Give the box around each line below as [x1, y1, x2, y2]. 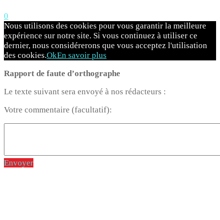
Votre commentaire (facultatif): [4, 105, 112, 114]
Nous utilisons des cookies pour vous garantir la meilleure [4, 21, 206, 30]
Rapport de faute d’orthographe [4, 68, 120, 78]
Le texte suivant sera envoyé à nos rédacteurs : [4, 86, 166, 96]
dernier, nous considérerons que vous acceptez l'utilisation [4, 40, 207, 50]
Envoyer [4, 158, 33, 167]
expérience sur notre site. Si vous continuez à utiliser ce [4, 30, 197, 40]
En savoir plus [57, 50, 107, 60]
